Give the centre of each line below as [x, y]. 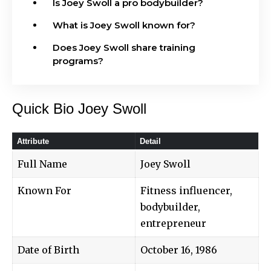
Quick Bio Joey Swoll [79, 108]
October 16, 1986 [179, 250]
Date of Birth [48, 250]
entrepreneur [173, 223]
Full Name [42, 164]
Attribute [33, 141]
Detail [150, 141]
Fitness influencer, [186, 190]
